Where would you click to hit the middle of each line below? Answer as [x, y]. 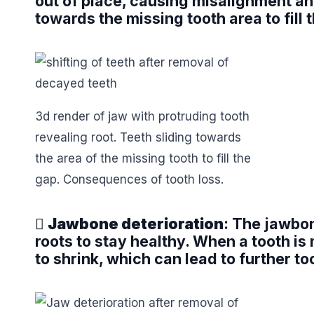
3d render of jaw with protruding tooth [142, 117]
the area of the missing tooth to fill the [143, 159]
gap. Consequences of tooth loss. [129, 180]
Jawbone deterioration [136, 223]
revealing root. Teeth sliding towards [138, 138]
